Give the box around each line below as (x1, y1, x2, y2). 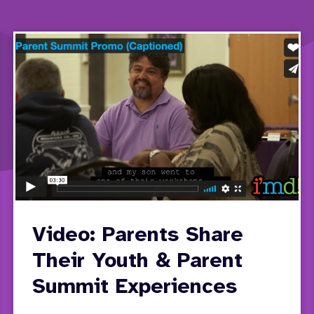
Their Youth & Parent (32, 250, 243, 273)
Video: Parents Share (32, 224, 243, 247)
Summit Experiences (32, 276, 237, 299)
